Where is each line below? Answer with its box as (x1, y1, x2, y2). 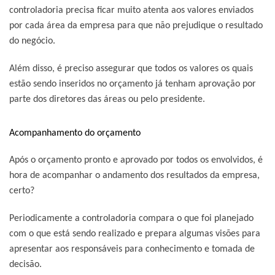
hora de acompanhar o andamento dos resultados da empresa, (9, 170, 260, 180)
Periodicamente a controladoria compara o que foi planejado (9, 213, 254, 223)
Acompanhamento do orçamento (9, 128, 141, 138)
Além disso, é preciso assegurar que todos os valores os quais (9, 63, 253, 74)
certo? (9, 185, 37, 196)
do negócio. (9, 36, 55, 46)
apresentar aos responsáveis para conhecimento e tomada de (9, 244, 255, 254)
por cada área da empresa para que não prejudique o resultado (9, 20, 263, 31)
